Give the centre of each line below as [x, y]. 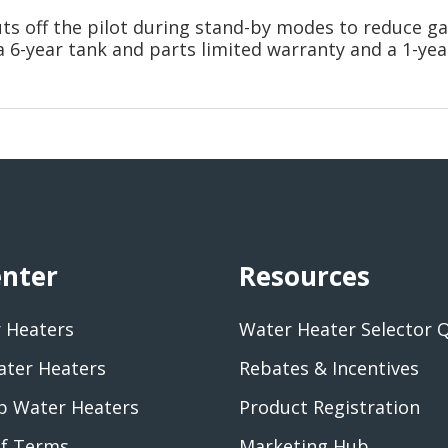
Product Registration [329, 407]
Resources [304, 276]
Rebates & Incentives [329, 368]
